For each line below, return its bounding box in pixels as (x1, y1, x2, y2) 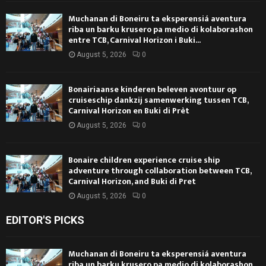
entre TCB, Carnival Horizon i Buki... (68, 33, 201, 47)
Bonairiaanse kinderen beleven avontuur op (68, 82, 236, 96)
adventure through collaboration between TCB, (68, 163, 251, 178)
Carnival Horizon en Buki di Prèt (68, 103, 189, 118)
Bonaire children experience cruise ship (68, 153, 220, 167)
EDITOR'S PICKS (6, 213, 84, 226)
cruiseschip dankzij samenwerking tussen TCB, (68, 93, 248, 107)
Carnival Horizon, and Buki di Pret (68, 174, 196, 188)
